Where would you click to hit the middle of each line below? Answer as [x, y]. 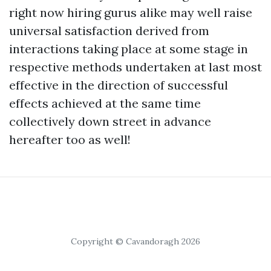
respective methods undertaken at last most [135, 67]
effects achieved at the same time [105, 103]
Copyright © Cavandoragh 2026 [135, 241]
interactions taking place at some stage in [129, 49]
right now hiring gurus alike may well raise [131, 12]
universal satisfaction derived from [109, 31]
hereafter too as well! [70, 139]
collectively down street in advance [110, 121]
